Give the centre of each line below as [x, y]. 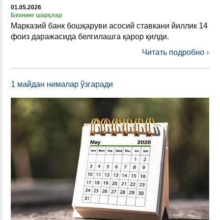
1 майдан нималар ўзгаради [62, 84]
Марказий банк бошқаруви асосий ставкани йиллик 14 [109, 26]
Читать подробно [173, 52]
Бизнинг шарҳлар [36, 15]
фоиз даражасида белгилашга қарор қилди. [90, 36]
